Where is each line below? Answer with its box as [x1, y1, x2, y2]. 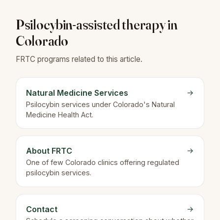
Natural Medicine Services [26, 87, 128, 98]
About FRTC [26, 146, 72, 156]
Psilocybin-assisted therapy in [16, 16, 178, 33]
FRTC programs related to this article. [16, 54, 142, 64]
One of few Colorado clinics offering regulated [26, 158, 179, 167]
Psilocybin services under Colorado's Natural [26, 100, 175, 109]
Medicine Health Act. [26, 110, 93, 119]
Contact [26, 204, 57, 215]
